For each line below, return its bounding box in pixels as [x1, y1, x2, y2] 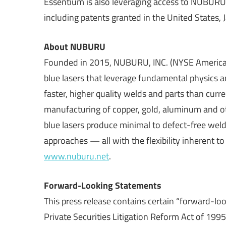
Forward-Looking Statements [44, 178, 161, 192]
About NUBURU [44, 39, 105, 53]
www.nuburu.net [44, 149, 109, 163]
